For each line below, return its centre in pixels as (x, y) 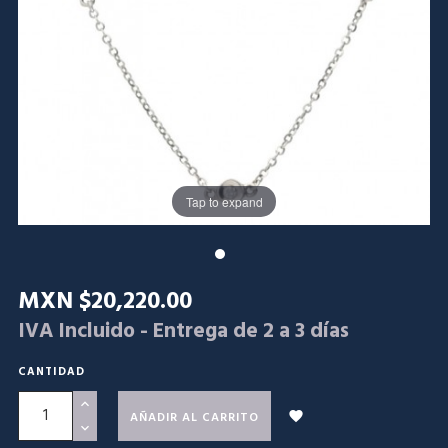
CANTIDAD (51, 372)
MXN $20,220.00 (105, 302)
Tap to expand (224, 201)
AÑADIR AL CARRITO (194, 418)
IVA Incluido (79, 331)
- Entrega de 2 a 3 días (244, 331)
